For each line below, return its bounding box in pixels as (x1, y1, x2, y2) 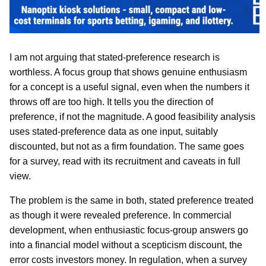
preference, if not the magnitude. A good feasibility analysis (9, 111, 255, 122)
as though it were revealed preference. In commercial (9, 210, 232, 220)
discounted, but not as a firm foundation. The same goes (9, 141, 244, 151)
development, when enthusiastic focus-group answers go (9, 224, 248, 235)
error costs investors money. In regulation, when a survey (9, 254, 247, 265)
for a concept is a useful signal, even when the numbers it (9, 81, 249, 92)
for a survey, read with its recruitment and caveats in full (9, 156, 240, 166)
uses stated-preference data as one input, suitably (9, 126, 218, 137)
